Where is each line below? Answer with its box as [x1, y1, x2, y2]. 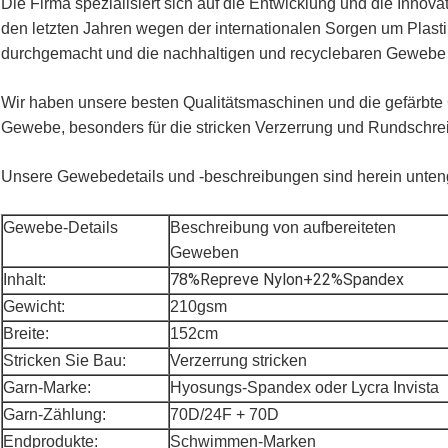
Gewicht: [3, 298, 65, 316]
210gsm [170, 298, 227, 316]
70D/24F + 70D [170, 406, 279, 424]
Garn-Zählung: [3, 406, 106, 424]
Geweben [170, 244, 239, 262]
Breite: [3, 325, 49, 343]
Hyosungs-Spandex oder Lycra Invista [170, 379, 439, 397]
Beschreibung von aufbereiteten [170, 219, 396, 237]
